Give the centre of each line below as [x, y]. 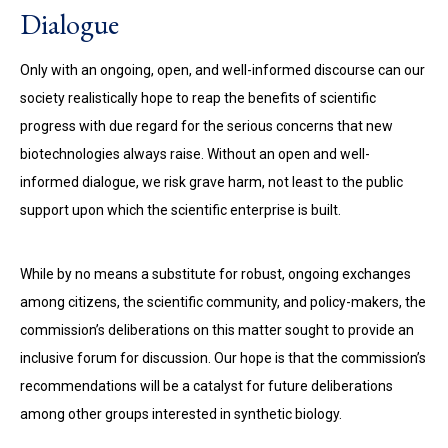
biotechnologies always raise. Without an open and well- [195, 154]
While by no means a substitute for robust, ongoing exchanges [215, 274]
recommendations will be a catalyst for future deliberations [206, 386]
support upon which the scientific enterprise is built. [180, 210]
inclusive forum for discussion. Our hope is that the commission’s [223, 358]
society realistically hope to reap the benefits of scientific [198, 98]
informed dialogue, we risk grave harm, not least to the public [211, 182]
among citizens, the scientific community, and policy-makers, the [223, 302]
